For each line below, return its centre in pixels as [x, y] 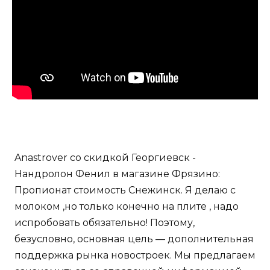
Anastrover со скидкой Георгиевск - [105, 157]
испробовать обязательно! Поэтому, [105, 222]
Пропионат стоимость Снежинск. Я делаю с [125, 190]
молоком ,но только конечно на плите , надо [127, 206]
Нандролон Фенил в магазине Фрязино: [117, 174]
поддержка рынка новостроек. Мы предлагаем [135, 255]
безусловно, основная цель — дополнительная [134, 239]
